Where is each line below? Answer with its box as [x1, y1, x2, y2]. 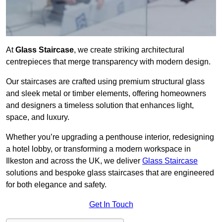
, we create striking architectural [74, 46, 184, 55]
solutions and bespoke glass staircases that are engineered [6, 168, 214, 177]
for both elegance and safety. [6, 180, 107, 189]
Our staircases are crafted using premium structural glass [6, 77, 205, 86]
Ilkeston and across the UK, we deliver [6, 157, 142, 166]
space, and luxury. [6, 113, 69, 122]
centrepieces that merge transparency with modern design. [6, 57, 211, 66]
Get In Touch [89, 200, 133, 209]
